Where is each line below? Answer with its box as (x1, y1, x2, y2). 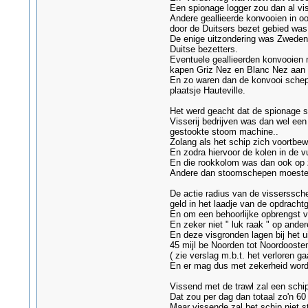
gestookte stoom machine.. (169, 126, 278, 137)
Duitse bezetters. (169, 44, 238, 54)
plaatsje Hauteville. (169, 85, 245, 96)
